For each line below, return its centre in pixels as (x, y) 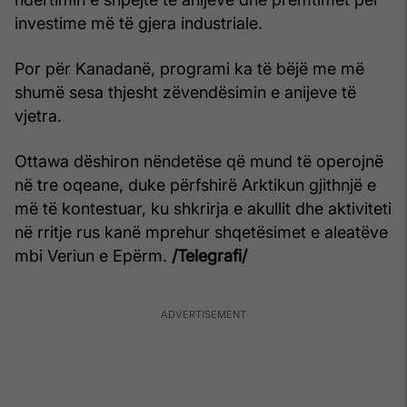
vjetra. (38, 115)
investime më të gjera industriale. (139, 23)
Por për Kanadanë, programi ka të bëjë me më (189, 68)
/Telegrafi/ (209, 255)
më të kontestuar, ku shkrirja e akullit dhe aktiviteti (203, 208)
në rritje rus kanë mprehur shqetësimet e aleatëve (201, 232)
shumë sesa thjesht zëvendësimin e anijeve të (185, 92)
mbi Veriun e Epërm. (93, 255)
